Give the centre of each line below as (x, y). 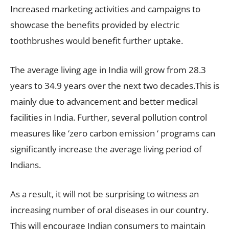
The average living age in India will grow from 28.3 (108, 70)
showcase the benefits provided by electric (95, 25)
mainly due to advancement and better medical (104, 102)
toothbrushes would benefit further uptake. (97, 41)
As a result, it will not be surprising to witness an (105, 194)
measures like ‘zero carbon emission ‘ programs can (113, 133)
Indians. (26, 165)
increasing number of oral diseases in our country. (109, 210)
